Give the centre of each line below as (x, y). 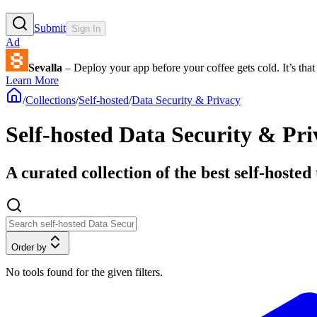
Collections (51, 100)
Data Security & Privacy (186, 100)
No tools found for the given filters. (84, 272)
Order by (29, 247)
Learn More (32, 80)
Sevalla (45, 67)
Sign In (86, 28)
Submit (50, 28)
